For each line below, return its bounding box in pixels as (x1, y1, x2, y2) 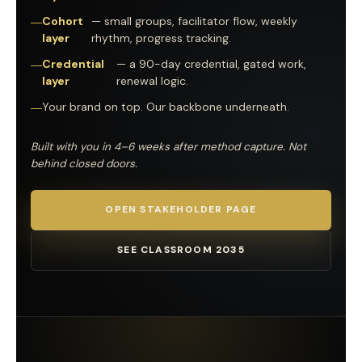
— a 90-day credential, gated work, (116, 56, 307, 71)
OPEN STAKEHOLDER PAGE (105, 203, 257, 217)
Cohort (42, 13, 83, 28)
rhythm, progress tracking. (90, 30, 231, 45)
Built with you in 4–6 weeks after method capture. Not (31, 139, 306, 154)
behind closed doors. (31, 156, 137, 170)
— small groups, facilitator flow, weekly (90, 13, 297, 28)
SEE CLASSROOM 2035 (117, 243, 245, 257)
